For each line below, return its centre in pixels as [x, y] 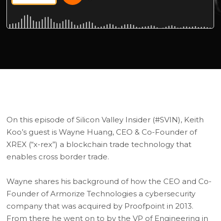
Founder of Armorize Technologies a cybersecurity [101, 194]
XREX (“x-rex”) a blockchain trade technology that [99, 144]
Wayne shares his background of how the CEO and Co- [109, 181]
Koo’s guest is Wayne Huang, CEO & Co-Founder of [102, 132]
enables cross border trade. [58, 157]
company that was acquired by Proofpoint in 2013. [100, 206]
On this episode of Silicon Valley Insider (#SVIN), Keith [105, 120]
